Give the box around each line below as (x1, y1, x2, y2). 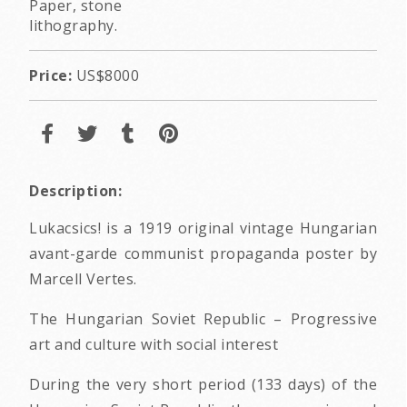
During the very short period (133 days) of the (29, 373, 377, 394)
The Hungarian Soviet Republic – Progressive (29, 308, 377, 329)
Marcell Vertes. (29, 268, 137, 289)
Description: (29, 180, 122, 201)
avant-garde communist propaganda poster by (29, 243, 377, 263)
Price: (29, 65, 72, 85)
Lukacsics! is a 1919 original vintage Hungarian (29, 217, 377, 238)
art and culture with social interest (29, 333, 283, 354)
